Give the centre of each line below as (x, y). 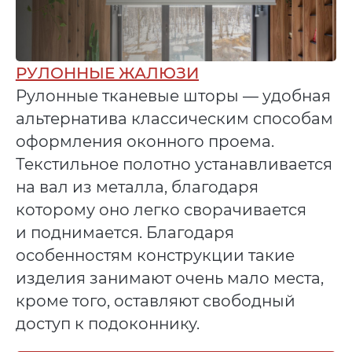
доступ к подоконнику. (107, 323)
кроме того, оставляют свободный (155, 301)
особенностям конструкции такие (155, 255)
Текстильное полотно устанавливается (174, 164)
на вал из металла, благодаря (137, 187)
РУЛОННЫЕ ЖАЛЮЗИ (107, 73)
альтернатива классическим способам (174, 118)
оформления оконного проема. (145, 141)
